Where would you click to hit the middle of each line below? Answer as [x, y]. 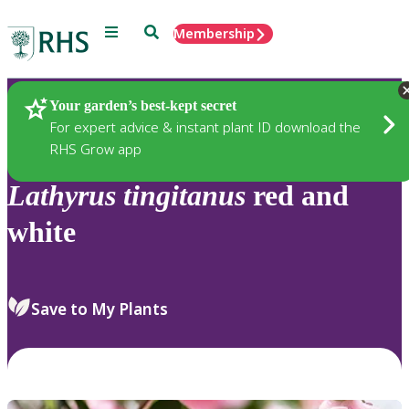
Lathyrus [62, 196]
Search [165, 31]
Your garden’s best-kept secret [143, 105]
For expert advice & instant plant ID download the [205, 126]
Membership [214, 33]
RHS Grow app [95, 148]
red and [297, 196]
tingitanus [184, 196]
